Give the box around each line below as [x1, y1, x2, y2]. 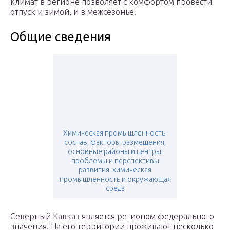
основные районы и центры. [67, 147, 163, 156]
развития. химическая [79, 166, 151, 175]
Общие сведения [10, 30, 111, 44]
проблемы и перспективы [71, 157, 159, 165]
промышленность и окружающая [59, 175, 171, 184]
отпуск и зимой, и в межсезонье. [10, 7, 136, 17]
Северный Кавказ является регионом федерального [10, 212, 214, 221]
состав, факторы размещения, [64, 138, 166, 147]
